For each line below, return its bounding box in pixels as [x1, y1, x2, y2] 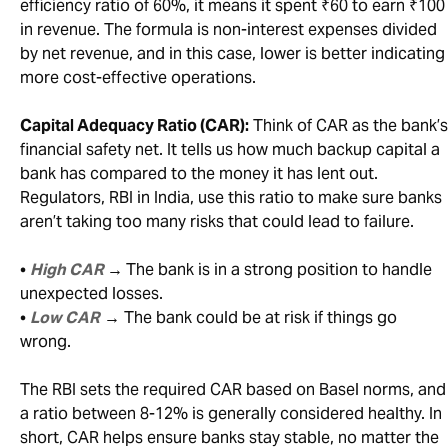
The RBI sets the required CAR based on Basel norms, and [20, 379, 446, 401]
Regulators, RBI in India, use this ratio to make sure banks [20, 187, 442, 209]
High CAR [30, 259, 104, 281]
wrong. [20, 331, 71, 353]
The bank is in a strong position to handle [126, 259, 432, 281]
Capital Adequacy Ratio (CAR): [20, 115, 249, 137]
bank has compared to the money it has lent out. [20, 163, 378, 185]
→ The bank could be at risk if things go [100, 307, 397, 329]
